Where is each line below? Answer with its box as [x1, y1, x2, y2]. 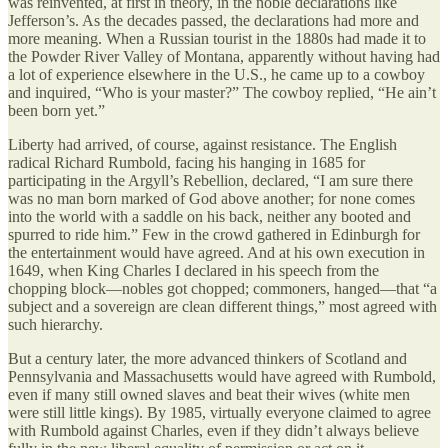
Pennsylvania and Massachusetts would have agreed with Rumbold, [8, 367, 436, 385]
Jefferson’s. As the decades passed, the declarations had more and [8, 11, 419, 29]
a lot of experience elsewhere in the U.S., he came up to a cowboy [8, 65, 425, 83]
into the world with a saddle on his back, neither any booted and [8, 207, 411, 225]
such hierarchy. [8, 315, 103, 333]
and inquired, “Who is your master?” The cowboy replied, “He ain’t [8, 83, 436, 101]
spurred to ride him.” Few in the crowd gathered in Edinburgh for [8, 225, 420, 243]
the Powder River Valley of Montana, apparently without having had [8, 47, 440, 65]
